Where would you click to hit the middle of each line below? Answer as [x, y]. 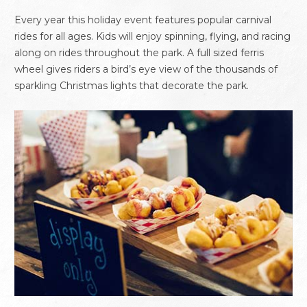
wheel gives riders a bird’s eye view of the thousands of [146, 70]
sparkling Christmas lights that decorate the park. [132, 86]
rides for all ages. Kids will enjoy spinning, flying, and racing [152, 37]
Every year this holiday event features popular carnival [143, 20]
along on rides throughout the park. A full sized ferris [139, 53]
